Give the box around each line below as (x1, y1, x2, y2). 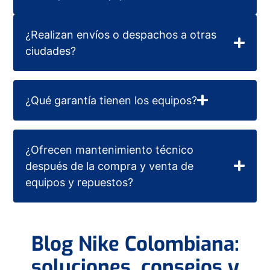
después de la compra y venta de (25, 159, 194, 172)
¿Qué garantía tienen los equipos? (25, 93, 198, 107)
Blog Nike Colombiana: (31, 230, 239, 257)
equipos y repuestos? (25, 175, 134, 189)
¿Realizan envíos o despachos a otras (25, 28, 217, 41)
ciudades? (25, 44, 77, 57)
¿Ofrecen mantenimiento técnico (25, 143, 194, 156)
